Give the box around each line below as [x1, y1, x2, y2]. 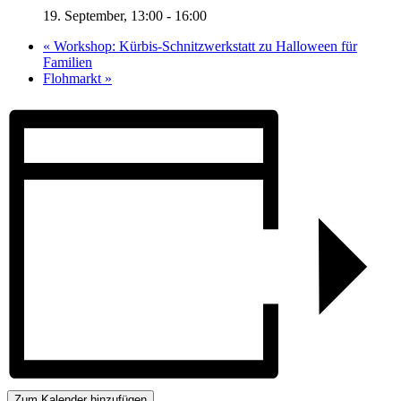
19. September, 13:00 [43, 8, 163, 24]
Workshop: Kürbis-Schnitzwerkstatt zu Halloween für [50, 38, 357, 55]
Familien [43, 55, 92, 71]
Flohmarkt [43, 71, 105, 87]
